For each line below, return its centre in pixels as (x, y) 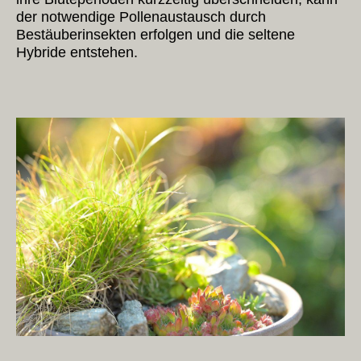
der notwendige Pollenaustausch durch (141, 17)
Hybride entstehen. (77, 52)
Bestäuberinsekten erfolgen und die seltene (156, 35)
